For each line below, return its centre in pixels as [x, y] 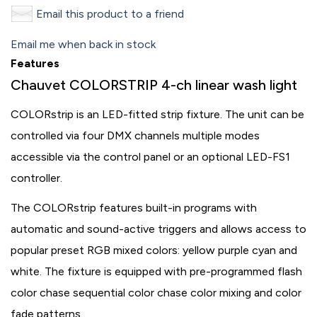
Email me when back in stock [83, 44]
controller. [36, 178]
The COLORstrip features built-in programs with [134, 208]
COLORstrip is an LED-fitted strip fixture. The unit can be [157, 114]
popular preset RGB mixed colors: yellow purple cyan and [154, 250]
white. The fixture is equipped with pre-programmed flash [156, 271]
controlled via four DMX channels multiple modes [135, 136]
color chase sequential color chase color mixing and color [156, 293]
